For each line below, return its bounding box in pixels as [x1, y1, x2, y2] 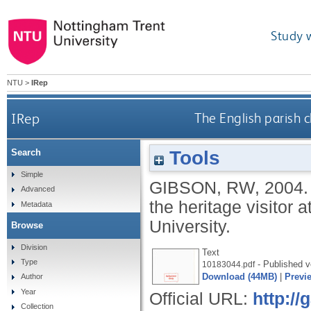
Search [11, 147, 41, 158]
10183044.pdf [202, 260, 255, 269]
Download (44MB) [202, 271, 277, 282]
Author [20, 272, 43, 281]
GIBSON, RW [149, 178, 255, 197]
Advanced [20, 185, 55, 194]
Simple [20, 169, 43, 178]
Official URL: [149, 289, 253, 308]
